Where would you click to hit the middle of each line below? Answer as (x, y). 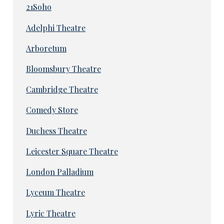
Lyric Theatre (50, 213)
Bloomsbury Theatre (63, 68)
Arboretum (46, 48)
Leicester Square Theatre (72, 151)
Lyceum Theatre (55, 192)
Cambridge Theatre (62, 89)
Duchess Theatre (56, 130)
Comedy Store (52, 110)
